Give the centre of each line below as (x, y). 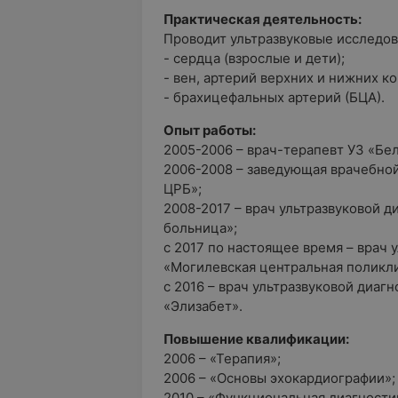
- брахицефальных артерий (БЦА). (274, 97)
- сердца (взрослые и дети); (254, 58)
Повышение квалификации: (256, 339)
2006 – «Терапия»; (222, 358)
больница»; (200, 228)
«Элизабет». (203, 306)
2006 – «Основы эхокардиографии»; (279, 378)
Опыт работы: (210, 130)
